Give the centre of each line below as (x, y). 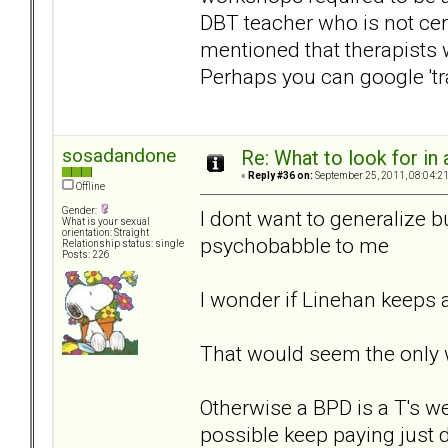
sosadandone (119, 156)
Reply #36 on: (280, 176)
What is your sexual (106, 222)
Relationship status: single (123, 244)
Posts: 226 (86, 255)
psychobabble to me (294, 245)
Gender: (80, 211)
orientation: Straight (105, 233)
